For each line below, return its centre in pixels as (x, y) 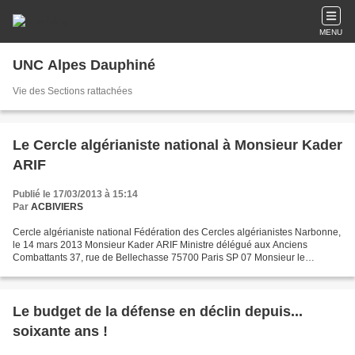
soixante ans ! (60, 331)
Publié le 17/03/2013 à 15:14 (75, 194)
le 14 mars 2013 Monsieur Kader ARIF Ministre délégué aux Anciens (160, 245)
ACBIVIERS (57, 207)
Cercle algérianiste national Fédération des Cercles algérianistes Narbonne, (177, 232)
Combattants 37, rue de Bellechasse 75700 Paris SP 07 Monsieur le (159, 258)
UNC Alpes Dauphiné (84, 65)
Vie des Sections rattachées (73, 91)
